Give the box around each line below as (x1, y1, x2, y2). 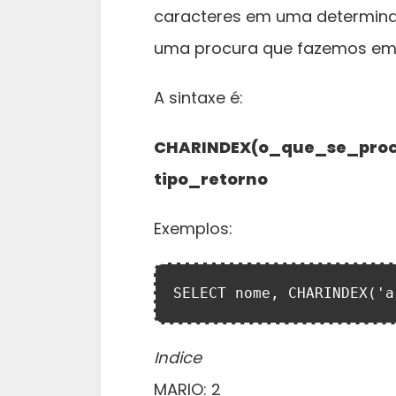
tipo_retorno (154, 168, 268, 190)
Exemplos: (154, 217, 232, 240)
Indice (154, 346, 202, 369)
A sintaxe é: (154, 87, 243, 109)
